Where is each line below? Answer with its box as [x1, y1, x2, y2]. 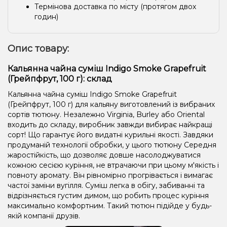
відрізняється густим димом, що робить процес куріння [8, 191, 209, 200]
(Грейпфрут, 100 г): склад [8, 73, 112, 84]
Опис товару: [8, 43, 69, 54]
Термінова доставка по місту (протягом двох [34, 2, 196, 11]
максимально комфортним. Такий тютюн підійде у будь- [8, 201, 212, 210]
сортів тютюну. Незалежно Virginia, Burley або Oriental [8, 109, 205, 119]
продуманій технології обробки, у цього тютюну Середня [8, 140, 216, 149]
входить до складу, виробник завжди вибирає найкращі [8, 120, 212, 129]
